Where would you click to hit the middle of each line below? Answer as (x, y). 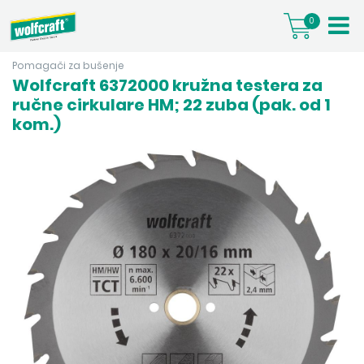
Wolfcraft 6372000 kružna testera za (168, 85)
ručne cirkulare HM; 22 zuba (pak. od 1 (172, 105)
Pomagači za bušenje (69, 65)
